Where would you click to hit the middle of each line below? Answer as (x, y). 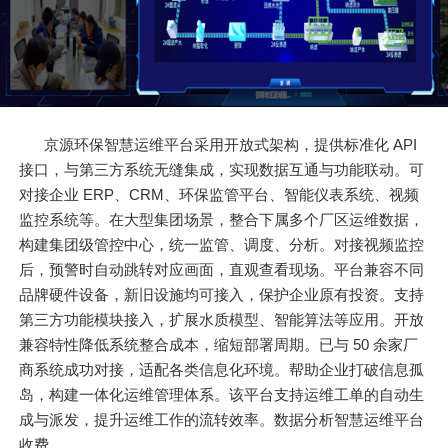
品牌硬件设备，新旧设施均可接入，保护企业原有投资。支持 (222, 295)
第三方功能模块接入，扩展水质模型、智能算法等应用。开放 (222, 320)
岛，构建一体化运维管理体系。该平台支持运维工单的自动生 (222, 395)
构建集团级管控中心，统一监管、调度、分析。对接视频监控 (222, 245)
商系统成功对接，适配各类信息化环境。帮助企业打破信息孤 (222, 370)
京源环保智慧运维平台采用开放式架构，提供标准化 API (231, 145)
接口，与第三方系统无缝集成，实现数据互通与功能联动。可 (222, 170)
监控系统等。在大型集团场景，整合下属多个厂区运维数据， (222, 220)
